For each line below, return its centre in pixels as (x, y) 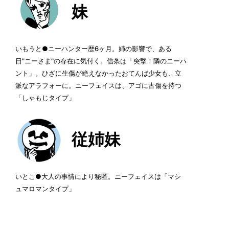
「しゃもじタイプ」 (45, 98)
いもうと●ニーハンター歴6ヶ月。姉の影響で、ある (94, 49)
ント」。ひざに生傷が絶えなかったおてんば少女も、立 (98, 73)
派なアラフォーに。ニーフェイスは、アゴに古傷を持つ (98, 85)
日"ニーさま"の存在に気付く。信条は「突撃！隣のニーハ (101, 61)
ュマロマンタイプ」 (45, 189)
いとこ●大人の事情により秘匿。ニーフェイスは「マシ (98, 176)
